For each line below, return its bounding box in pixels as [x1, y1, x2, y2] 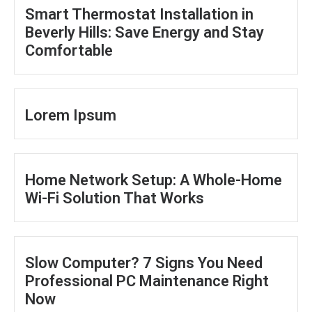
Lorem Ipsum [25, 106, 116, 124]
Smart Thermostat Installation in [25, 5, 253, 23]
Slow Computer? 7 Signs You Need [25, 253, 263, 272]
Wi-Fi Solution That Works [25, 189, 204, 207]
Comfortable [25, 41, 113, 59]
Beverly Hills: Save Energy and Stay [25, 23, 264, 41]
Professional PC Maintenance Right [25, 272, 269, 290]
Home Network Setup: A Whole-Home [25, 171, 282, 189]
